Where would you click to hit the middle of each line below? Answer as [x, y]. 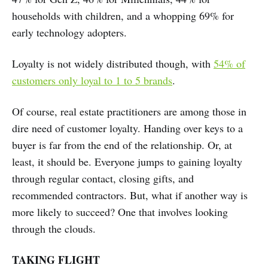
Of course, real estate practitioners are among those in [129, 112]
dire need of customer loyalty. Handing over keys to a [127, 128]
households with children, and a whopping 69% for [123, 16]
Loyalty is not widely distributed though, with [113, 64]
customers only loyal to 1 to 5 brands [92, 80]
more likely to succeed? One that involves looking [120, 212]
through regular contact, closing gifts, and [103, 179]
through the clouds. [54, 229]
